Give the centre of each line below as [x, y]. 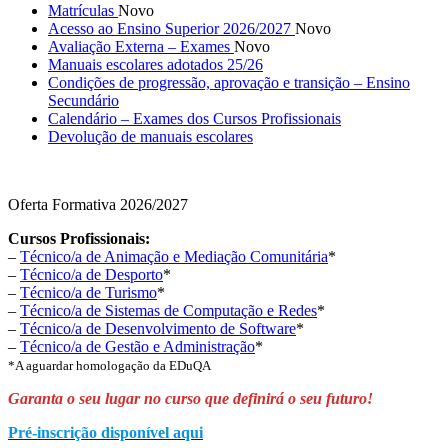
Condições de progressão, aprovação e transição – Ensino [229, 82]
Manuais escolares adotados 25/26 [155, 64]
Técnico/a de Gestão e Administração [137, 346]
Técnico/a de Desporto [91, 274]
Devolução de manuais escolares [150, 136]
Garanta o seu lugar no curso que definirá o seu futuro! [190, 398]
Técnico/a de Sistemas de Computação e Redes [168, 310]
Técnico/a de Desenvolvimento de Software [158, 328]
